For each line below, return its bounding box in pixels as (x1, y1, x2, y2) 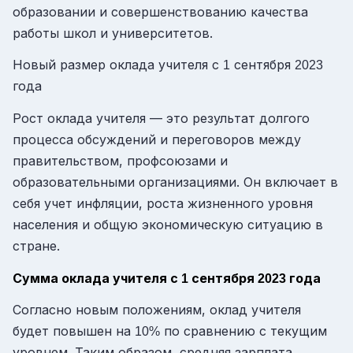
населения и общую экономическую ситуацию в (13, 217, 323, 233)
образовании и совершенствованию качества (13, 3, 308, 20)
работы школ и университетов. (13, 24, 213, 41)
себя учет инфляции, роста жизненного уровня (13, 195, 313, 212)
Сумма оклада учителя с (13, 269, 181, 286)
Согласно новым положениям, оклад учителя (13, 302, 301, 318)
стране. (13, 238, 60, 255)
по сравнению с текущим (160, 323, 327, 340)
